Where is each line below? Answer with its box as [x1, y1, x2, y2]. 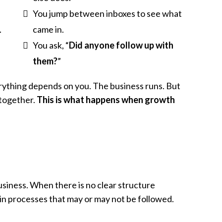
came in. [32, 23, 64, 35]
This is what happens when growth [37, 94, 175, 105]
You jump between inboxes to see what [32, 7, 182, 19]
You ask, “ [32, 39, 69, 51]
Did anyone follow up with [68, 39, 173, 51]
